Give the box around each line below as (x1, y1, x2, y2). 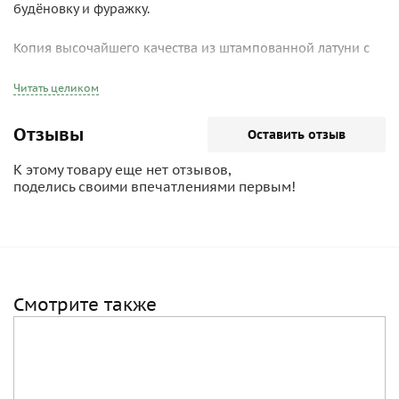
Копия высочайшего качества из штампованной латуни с (13, 40, 370, 56)
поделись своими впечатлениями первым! (13, 178, 296, 195)
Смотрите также (13, 293, 157, 316)
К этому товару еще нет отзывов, (13, 161, 231, 178)
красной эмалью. (13, 60, 120, 76)
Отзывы (13, 123, 84, 146)
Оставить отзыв (248, 126, 346, 142)
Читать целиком (13, 81, 99, 94)
